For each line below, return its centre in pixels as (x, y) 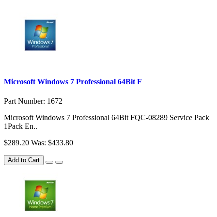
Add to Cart (24, 160)
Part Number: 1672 (33, 101)
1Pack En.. (21, 126)
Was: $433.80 (52, 142)
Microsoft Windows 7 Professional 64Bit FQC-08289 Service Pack (107, 117)
